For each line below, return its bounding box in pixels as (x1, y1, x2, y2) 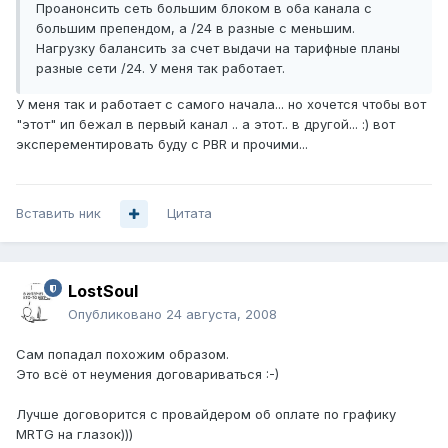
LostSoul (68, 281, 138, 302)
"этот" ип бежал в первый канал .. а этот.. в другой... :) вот (16, 116, 395, 133)
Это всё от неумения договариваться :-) (16, 366, 279, 383)
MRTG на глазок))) (16, 426, 133, 443)
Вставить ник (16, 205, 101, 222)
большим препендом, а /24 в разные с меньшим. (36, 20, 355, 37)
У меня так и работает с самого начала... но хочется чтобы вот (16, 96, 426, 113)
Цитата (167, 205, 212, 222)
